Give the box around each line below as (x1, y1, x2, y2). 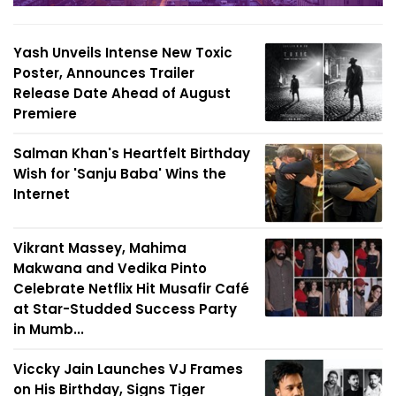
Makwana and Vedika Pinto (13, 259, 207, 278)
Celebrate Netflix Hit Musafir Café (13, 279, 249, 298)
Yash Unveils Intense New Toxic (13, 43, 232, 62)
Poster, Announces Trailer (13, 64, 194, 82)
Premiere (13, 104, 77, 123)
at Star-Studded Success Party (13, 300, 237, 318)
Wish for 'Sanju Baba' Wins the (13, 164, 226, 183)
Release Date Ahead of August (13, 84, 231, 103)
